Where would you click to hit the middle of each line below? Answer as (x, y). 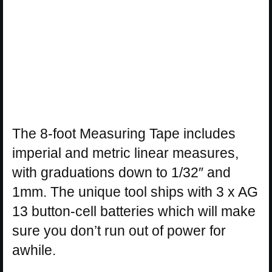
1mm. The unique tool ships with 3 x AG (135, 192)
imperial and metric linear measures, (125, 153)
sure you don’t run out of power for (119, 230)
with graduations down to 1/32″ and (121, 172)
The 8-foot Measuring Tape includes (124, 133)
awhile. (34, 250)
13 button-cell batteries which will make (134, 211)
